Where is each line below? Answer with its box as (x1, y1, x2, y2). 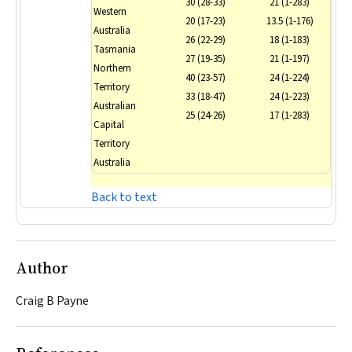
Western (93, 5, 126, 19)
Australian (93, 99, 136, 113)
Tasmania (93, 42, 136, 57)
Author (16, 257, 68, 279)
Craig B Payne (16, 292, 89, 310)
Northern (93, 61, 131, 75)
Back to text (91, 189, 157, 206)
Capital (93, 118, 124, 132)
